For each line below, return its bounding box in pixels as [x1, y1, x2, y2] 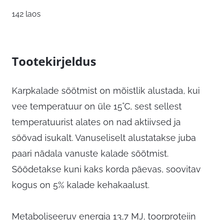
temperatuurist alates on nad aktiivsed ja [12, 117, 181, 128]
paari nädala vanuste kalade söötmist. [12, 148, 168, 159]
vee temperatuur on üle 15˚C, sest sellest [12, 101, 182, 112]
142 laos [12, 9, 41, 19]
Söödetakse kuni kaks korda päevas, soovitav [12, 164, 201, 175]
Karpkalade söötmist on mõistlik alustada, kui [12, 85, 200, 96]
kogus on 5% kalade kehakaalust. [12, 180, 149, 191]
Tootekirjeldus [12, 53, 96, 70]
